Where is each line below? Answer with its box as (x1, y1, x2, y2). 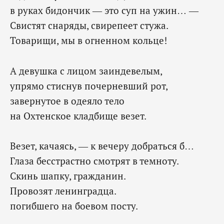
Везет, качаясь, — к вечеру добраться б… (10, 139, 194, 152)
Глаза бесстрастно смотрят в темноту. (10, 154, 179, 167)
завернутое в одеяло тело (10, 94, 124, 107)
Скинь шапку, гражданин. (10, 169, 126, 182)
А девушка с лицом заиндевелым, (10, 64, 162, 77)
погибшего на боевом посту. (10, 199, 138, 212)
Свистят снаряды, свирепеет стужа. (10, 19, 168, 32)
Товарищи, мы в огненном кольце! (10, 34, 167, 47)
